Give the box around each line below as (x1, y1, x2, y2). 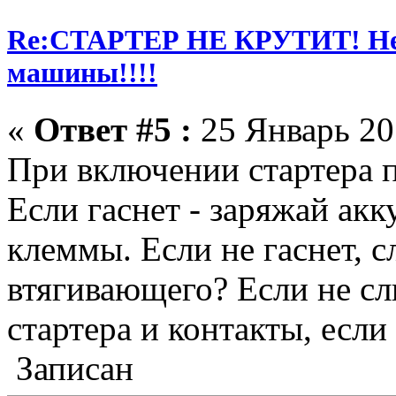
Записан (7, 348, 133, 387)
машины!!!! (7, 57, 157, 89)
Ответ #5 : (34, 110, 192, 148)
